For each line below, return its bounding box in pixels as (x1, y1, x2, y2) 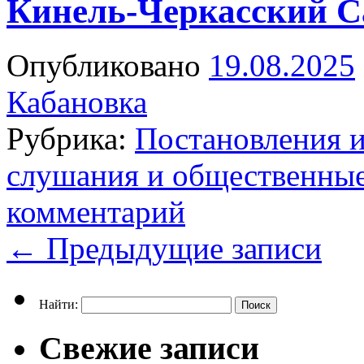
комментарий (6, 193, 185, 229)
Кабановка (6, 84, 147, 119)
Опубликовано (6, 47, 201, 83)
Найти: (39, 297, 78, 311)
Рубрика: (6, 120, 127, 156)
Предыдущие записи (38, 230, 322, 266)
